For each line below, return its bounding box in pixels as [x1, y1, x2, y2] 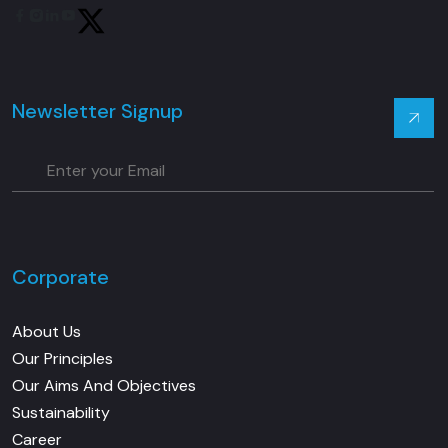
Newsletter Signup [12, 97, 183, 124]
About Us [12, 320, 81, 342]
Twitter [175, 39, 289, 87]
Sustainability [12, 401, 110, 423]
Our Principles [12, 347, 113, 369]
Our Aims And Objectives [12, 374, 196, 396]
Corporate [12, 263, 109, 290]
